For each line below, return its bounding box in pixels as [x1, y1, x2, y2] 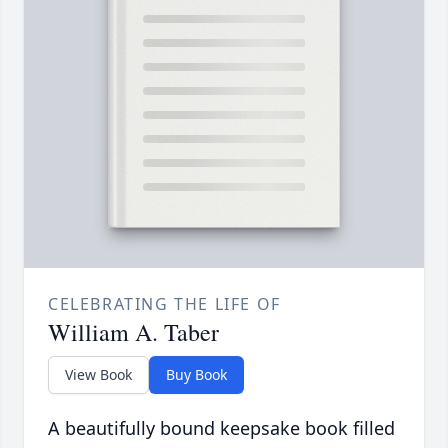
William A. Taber [48, 316, 219, 349]
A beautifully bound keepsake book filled [48, 416, 395, 441]
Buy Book [166, 365, 227, 385]
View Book [65, 365, 132, 385]
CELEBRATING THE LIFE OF [48, 293, 281, 316]
